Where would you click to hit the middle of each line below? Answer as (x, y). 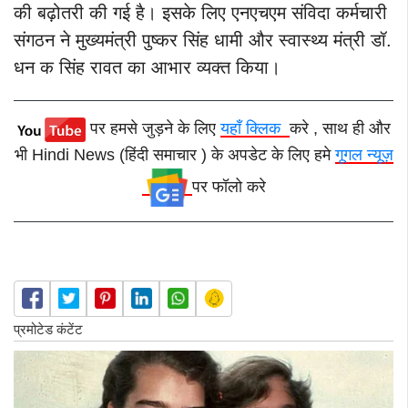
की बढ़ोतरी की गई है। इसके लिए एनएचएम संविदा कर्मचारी (200, 13)
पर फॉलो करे (229, 187)
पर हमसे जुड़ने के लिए (155, 129)
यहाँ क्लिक (255, 129)
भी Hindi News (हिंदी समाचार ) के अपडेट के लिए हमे (174, 155)
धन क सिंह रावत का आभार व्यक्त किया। (147, 68)
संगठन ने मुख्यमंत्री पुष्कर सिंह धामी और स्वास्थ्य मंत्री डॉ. (203, 41)
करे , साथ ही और (340, 129)
